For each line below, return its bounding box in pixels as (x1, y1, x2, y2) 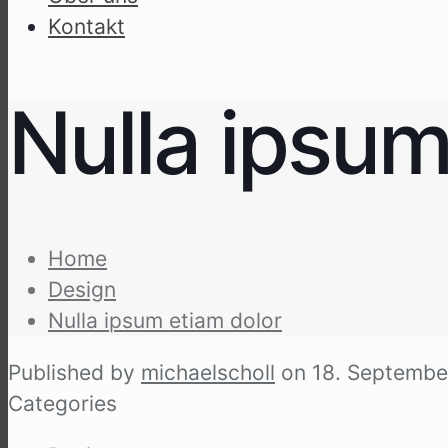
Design (48, 277, 116, 303)
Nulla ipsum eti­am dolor (48, 308, 282, 334)
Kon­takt (48, 14, 125, 39)
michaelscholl (141, 360, 275, 386)
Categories (8, 391, 117, 417)
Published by (8, 360, 135, 386)
